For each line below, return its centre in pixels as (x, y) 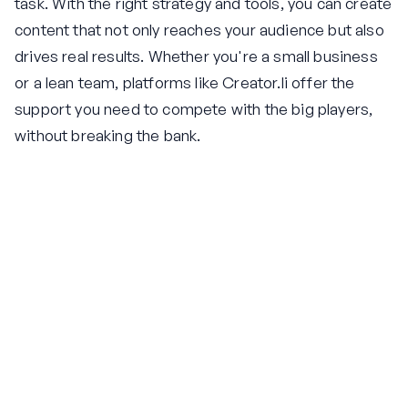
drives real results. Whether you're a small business (196, 56)
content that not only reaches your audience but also (199, 30)
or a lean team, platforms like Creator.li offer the (185, 83)
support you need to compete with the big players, (194, 109)
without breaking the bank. (108, 136)
